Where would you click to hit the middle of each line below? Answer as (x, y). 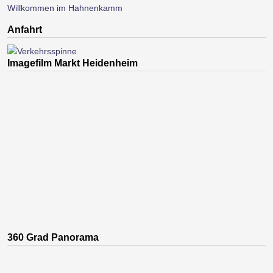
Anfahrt (25, 29)
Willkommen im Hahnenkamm (65, 8)
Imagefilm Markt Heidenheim (73, 63)
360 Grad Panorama (53, 238)
